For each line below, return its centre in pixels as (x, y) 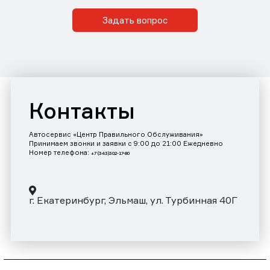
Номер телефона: (60, 153)
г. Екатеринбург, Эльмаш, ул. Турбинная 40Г (133, 200)
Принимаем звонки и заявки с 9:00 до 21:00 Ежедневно (126, 144)
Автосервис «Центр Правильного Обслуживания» (116, 135)
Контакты (82, 111)
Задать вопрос (135, 20)
